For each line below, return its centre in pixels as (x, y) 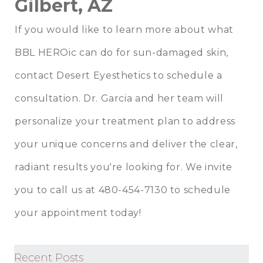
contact (34, 75)
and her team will (178, 98)
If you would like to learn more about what (124, 29)
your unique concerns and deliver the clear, (126, 144)
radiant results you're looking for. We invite (124, 167)
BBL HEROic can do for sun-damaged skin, (122, 52)
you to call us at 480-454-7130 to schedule (123, 190)
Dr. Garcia (107, 98)
